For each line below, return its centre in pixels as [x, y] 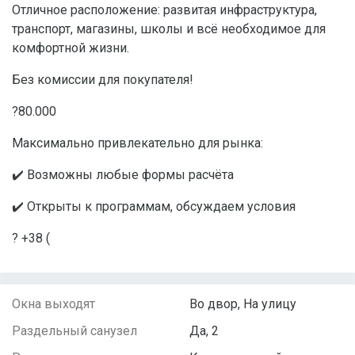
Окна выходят [53, 303]
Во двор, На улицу [243, 303]
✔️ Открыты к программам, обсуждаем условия [154, 206]
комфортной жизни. [71, 48]
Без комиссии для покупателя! [103, 79]
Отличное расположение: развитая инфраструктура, [164, 10]
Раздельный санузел [74, 330]
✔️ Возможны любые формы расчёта [123, 174]
